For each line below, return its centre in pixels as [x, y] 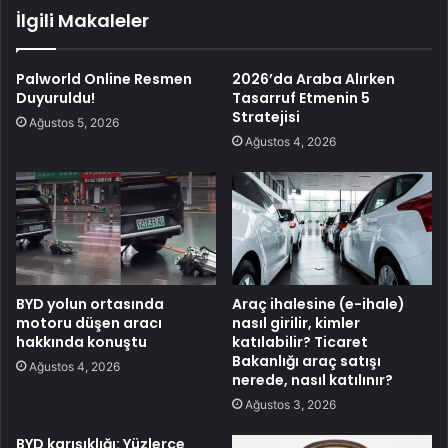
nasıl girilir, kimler [296, 323]
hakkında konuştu [81, 342]
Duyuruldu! [55, 98]
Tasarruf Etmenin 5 [301, 98]
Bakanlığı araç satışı [306, 361]
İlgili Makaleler [82, 21]
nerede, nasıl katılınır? [312, 380]
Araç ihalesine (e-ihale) [318, 304]
